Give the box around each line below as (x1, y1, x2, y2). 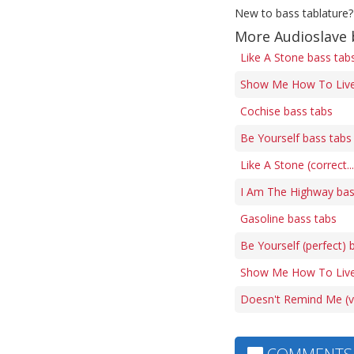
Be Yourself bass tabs (240, 130, 352, 145)
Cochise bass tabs (240, 104, 333, 119)
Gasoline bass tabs (240, 211, 337, 226)
